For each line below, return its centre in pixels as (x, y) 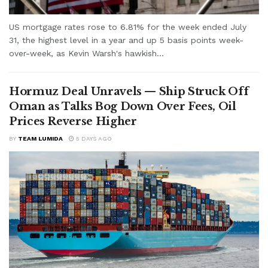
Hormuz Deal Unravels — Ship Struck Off (129, 91)
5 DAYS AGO (93, 138)
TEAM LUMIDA (40, 138)
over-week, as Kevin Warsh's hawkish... (86, 53)
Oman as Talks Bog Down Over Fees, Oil (123, 106)
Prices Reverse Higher (73, 121)
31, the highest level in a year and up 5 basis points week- (126, 40)
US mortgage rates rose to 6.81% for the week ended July (128, 27)
